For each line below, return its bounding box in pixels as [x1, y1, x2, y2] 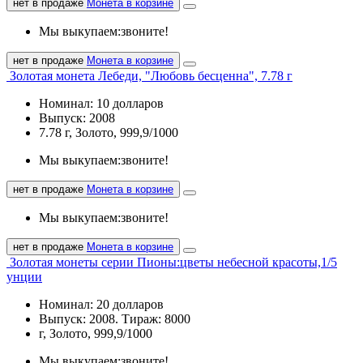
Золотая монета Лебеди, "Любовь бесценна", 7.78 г [10, 68, 293, 83]
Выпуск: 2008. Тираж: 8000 [39, 311, 190, 326]
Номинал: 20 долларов [39, 297, 164, 311]
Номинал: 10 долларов [39, 96, 164, 110]
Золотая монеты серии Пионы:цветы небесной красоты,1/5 [10, 254, 337, 269]
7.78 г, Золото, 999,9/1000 [39, 125, 178, 139]
